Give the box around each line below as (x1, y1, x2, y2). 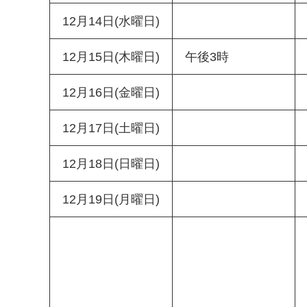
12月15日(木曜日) (62, 50, 160, 64)
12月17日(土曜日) (62, 121, 160, 136)
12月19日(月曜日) (62, 193, 160, 207)
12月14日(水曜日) (62, 14, 160, 29)
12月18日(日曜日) (62, 157, 160, 171)
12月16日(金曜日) (62, 86, 160, 100)
